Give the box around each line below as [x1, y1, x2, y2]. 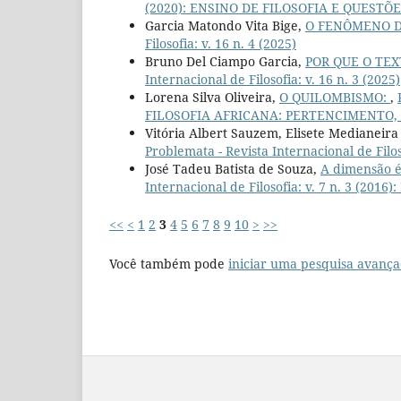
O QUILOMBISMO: [279, 89, 390, 107]
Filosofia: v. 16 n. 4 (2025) [145, 35, 296, 53]
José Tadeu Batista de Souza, [145, 160, 320, 178]
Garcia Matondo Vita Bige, [145, 17, 305, 35]
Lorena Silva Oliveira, [145, 89, 279, 107]
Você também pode [109, 255, 228, 273]
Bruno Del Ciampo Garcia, [145, 53, 305, 71]
